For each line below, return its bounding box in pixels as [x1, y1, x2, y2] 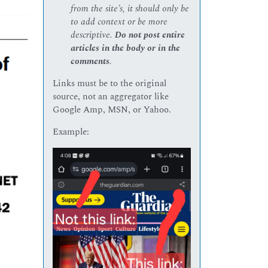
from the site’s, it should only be [71, 1, 190, 16]
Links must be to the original [53, 76, 167, 90]
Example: [53, 124, 90, 139]
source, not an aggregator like [53, 89, 169, 103]
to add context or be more [71, 14, 168, 29]
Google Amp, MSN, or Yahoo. [53, 102, 172, 117]
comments [71, 54, 110, 68]
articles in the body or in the [71, 41, 181, 55]
